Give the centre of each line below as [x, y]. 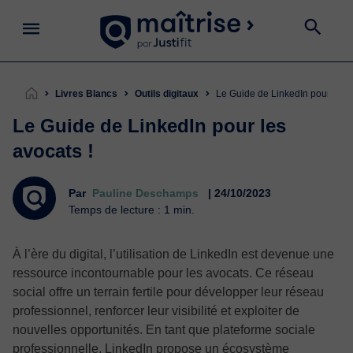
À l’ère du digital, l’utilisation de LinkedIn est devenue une [173, 254]
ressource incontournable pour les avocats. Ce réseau [163, 273]
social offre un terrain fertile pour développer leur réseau [168, 292]
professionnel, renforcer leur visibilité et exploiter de [156, 311]
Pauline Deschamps [145, 193]
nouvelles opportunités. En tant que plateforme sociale [164, 330]
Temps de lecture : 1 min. [132, 209]
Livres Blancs [86, 94]
